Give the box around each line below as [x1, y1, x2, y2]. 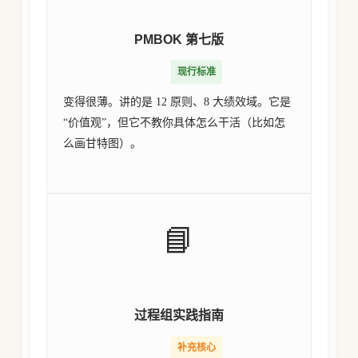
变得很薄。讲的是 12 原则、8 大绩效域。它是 [63, 96, 292, 108]
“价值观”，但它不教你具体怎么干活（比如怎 [63, 117, 286, 129]
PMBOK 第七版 [133, 33, 224, 46]
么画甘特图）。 [63, 137, 142, 149]
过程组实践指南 [133, 308, 224, 322]
